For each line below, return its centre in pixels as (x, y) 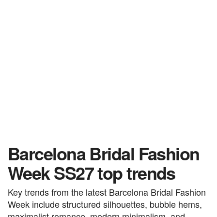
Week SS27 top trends (92, 172)
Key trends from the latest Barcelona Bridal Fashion (107, 192)
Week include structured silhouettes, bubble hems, (105, 204)
